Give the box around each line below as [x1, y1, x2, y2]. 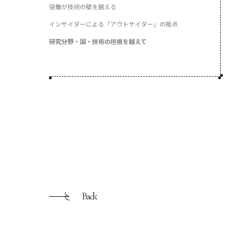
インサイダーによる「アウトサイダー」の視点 [49, 19, 178, 28]
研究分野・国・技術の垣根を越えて [49, 37, 147, 45]
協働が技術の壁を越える [49, 2, 117, 11]
